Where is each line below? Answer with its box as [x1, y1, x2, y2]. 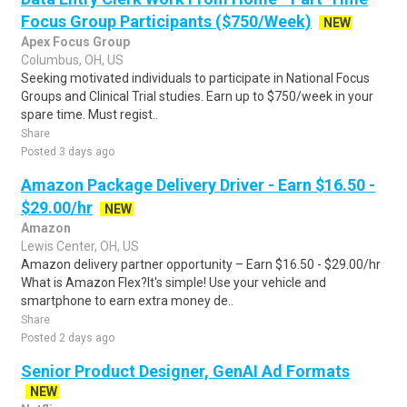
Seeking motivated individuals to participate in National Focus [21, 71, 370, 85]
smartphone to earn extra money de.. [21, 293, 233, 308]
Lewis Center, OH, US [21, 239, 139, 253]
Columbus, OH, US [21, 53, 124, 67]
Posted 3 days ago [21, 145, 114, 158]
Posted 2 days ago [21, 332, 114, 344]
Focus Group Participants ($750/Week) [21, 12, 312, 31]
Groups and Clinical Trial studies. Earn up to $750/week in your [21, 89, 373, 104]
